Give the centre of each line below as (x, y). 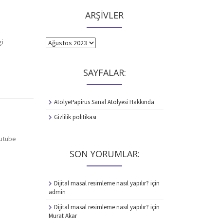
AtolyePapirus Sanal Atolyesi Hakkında (104, 102)
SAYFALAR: (104, 73)
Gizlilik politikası (75, 117)
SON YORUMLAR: (104, 154)
